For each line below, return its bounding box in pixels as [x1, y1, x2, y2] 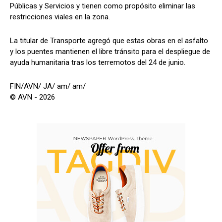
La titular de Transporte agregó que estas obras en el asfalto [10, 36, 208, 46]
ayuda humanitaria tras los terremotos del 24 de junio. [10, 58, 185, 67]
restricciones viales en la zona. [10, 12, 110, 22]
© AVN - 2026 [10, 93, 55, 102]
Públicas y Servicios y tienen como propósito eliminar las [10, 1, 195, 11]
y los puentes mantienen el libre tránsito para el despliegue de [10, 47, 210, 56]
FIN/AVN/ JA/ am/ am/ [10, 82, 86, 91]
